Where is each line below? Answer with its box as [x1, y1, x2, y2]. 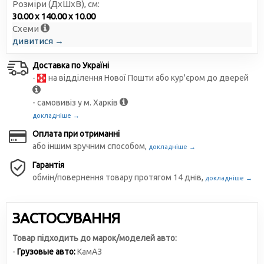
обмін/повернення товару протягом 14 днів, [32, 173, 205, 182]
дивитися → [12, 36, 64, 46]
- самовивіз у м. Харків [32, 98, 120, 107]
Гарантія [32, 160, 64, 170]
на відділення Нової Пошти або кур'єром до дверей [47, 73, 249, 82]
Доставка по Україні [32, 61, 109, 70]
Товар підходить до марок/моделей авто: [12, 233, 177, 243]
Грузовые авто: [17, 247, 75, 256]
